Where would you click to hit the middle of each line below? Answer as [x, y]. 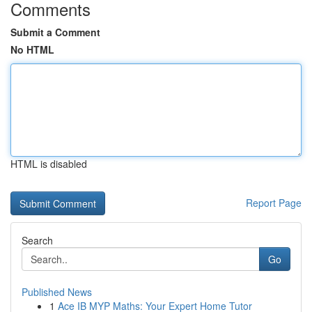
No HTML [32, 49]
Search [37, 240]
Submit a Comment [55, 32]
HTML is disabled [49, 164]
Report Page [274, 203]
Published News [57, 292]
